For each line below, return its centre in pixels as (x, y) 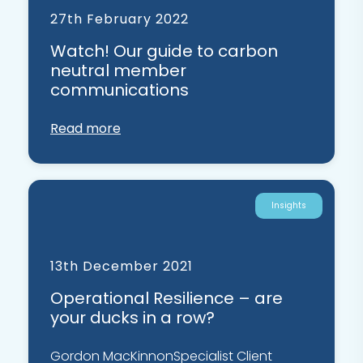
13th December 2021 (122, 267)
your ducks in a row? (132, 318)
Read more (85, 129)
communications (120, 90)
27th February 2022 (120, 19)
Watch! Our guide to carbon (164, 51)
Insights (289, 206)
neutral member (118, 71)
